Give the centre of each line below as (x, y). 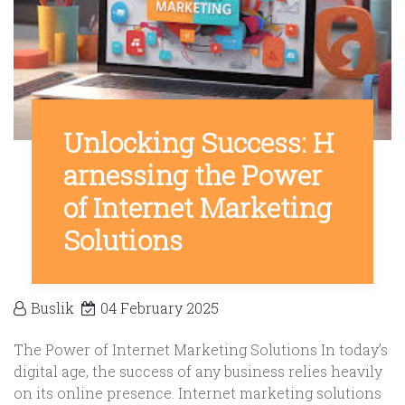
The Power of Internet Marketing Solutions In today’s (201, 350)
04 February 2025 (160, 308)
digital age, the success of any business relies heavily (198, 372)
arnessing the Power (193, 175)
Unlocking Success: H (198, 143)
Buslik (52, 308)
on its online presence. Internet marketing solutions (198, 393)
